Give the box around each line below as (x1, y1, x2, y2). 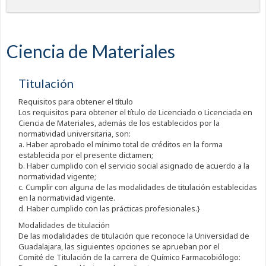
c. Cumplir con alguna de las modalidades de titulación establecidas (18, 182, 257, 193)
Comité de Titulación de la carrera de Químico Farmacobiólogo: (18, 252, 240, 263)
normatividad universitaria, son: (18, 128, 131, 140)
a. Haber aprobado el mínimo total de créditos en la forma (18, 139, 223, 150)
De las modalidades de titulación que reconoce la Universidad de (18, 230, 249, 242)
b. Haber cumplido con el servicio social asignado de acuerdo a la (18, 160, 249, 172)
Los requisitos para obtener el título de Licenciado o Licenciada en (18, 107, 252, 118)
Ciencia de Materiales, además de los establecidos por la (18, 118, 220, 129)
